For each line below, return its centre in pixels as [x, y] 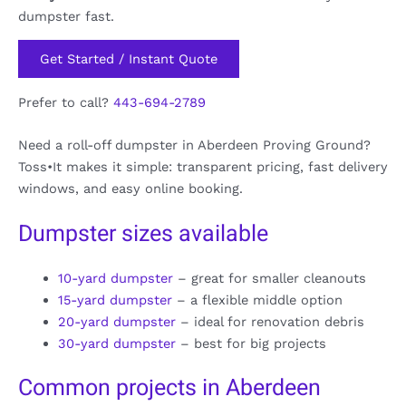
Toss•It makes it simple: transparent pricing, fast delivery [203, 167]
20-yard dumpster [116, 322]
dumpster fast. [66, 17]
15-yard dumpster [115, 300]
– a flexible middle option [257, 300]
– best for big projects [251, 344]
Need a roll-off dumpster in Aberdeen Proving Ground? [194, 145]
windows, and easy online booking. [130, 189]
